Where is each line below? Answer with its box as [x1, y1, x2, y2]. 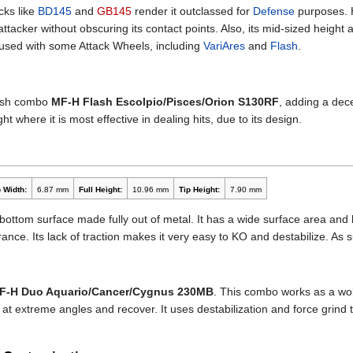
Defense [253, 5, 295, 18]
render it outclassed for [132, 5, 253, 18]
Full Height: [78, 184, 122, 194]
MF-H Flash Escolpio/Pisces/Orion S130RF [51, 95, 279, 108]
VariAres [203, 39, 245, 53]
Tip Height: [178, 184, 220, 194]
